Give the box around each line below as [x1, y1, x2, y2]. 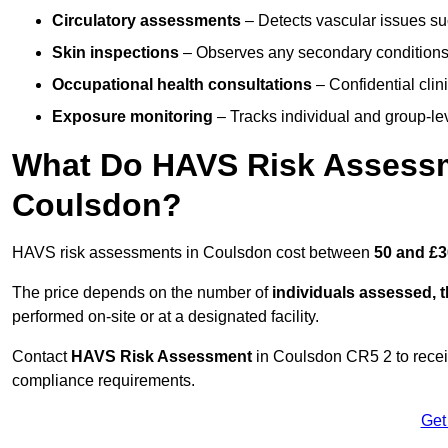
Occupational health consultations [52, 76, 312, 94]
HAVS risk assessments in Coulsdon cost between [12, 244, 374, 262]
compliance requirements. [12, 372, 195, 390]
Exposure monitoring [52, 108, 213, 126]
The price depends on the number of [12, 284, 272, 302]
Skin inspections [52, 44, 179, 62]
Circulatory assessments [52, 12, 241, 30]
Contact [12, 348, 71, 366]
